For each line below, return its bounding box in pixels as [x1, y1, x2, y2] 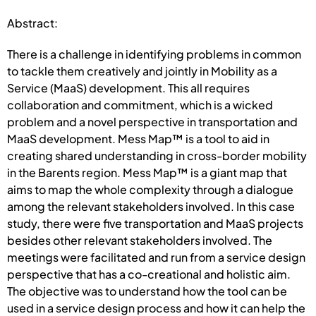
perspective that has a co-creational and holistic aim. [7, 266, 291, 281]
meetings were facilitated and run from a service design [7, 249, 305, 265]
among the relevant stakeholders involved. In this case [7, 198, 295, 214]
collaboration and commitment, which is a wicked [7, 97, 273, 112]
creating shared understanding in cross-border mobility [7, 147, 307, 163]
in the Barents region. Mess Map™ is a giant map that [7, 164, 287, 180]
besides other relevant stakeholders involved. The [7, 232, 272, 248]
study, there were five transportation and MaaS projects [7, 215, 303, 231]
